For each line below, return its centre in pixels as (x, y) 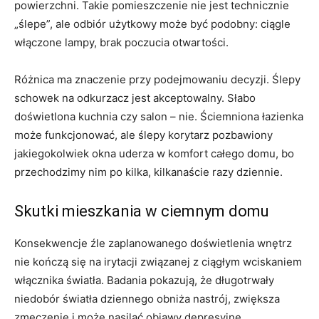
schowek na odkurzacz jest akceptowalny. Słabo (135, 98)
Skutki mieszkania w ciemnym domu (142, 211)
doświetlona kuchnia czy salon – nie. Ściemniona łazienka (159, 116)
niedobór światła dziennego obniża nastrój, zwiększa (147, 298)
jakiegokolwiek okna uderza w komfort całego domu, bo (154, 153)
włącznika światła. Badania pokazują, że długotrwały (144, 280)
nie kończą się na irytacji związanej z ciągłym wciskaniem (158, 261)
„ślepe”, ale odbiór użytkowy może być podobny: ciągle (152, 23)
